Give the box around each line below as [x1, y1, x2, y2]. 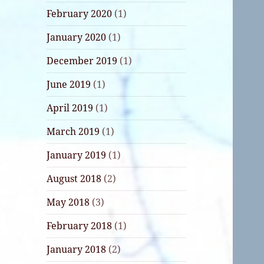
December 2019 [47, 54, 118, 68]
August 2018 [47, 172, 102, 186]
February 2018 [47, 219, 113, 233]
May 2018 [47, 196, 90, 209]
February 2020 [47, 7, 113, 21]
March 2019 [47, 125, 100, 138]
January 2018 [47, 243, 107, 256]
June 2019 [47, 78, 91, 91]
